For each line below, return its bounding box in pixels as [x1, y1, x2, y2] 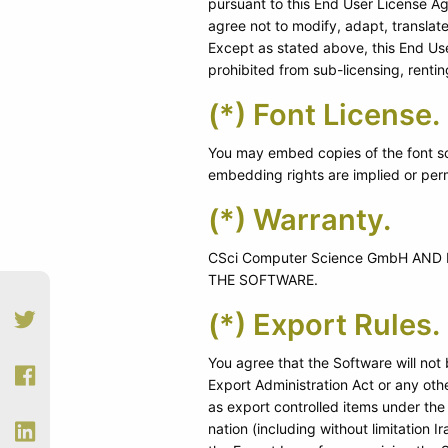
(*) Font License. [208, 96, 440, 132]
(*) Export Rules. [208, 306, 440, 342]
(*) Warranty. [208, 201, 391, 237]
